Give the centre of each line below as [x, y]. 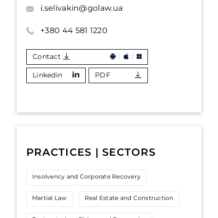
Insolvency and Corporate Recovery [87, 176]
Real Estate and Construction [129, 198]
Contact [47, 56]
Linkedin [48, 75]
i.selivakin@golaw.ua [82, 8]
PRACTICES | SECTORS [91, 152]
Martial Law [50, 198]
